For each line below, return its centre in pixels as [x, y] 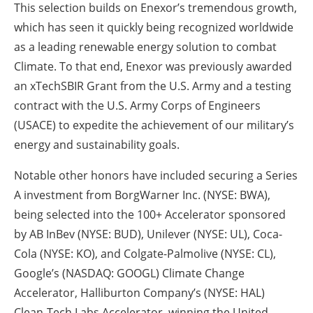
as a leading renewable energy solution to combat [145, 47]
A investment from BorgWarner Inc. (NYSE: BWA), [142, 195]
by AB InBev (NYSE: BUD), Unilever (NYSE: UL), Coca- [148, 234]
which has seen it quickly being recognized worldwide [154, 28]
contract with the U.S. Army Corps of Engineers [137, 106]
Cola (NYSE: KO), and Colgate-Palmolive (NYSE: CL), [145, 254]
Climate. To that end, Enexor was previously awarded [153, 67]
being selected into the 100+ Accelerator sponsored [150, 215]
